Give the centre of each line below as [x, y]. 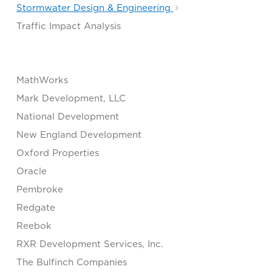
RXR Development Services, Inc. [90, 244]
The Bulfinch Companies [71, 262]
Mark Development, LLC [71, 98]
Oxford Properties [57, 153]
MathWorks [42, 80]
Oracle [31, 171]
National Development [67, 116]
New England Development [79, 134]
